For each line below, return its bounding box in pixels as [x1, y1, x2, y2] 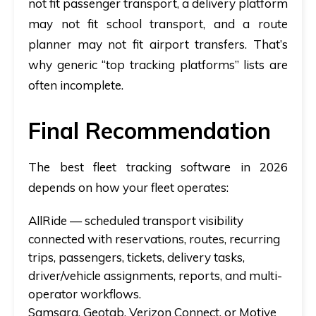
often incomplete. [28, 78, 123, 93]
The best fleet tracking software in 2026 [28, 159, 288, 175]
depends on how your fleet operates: [28, 180, 229, 195]
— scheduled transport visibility [67, 213, 243, 229]
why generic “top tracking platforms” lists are [28, 57, 288, 73]
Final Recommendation [28, 116, 271, 145]
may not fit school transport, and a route [28, 16, 288, 32]
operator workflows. [28, 286, 141, 302]
